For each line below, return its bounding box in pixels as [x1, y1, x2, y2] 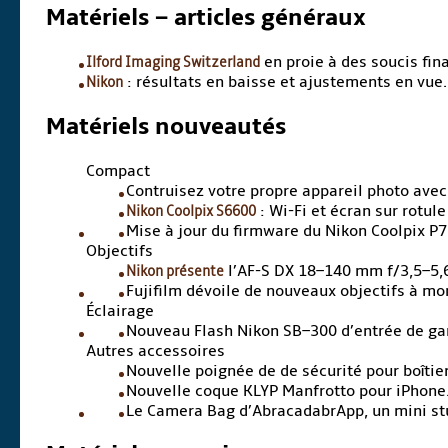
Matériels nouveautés [46, 111, 287, 141]
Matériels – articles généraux [46, 2, 367, 32]
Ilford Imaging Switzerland [86, 51, 261, 72]
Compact [86, 160, 151, 181]
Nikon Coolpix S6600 [126, 200, 257, 221]
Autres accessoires [86, 340, 226, 361]
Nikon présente [126, 260, 225, 281]
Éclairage [86, 300, 155, 321]
